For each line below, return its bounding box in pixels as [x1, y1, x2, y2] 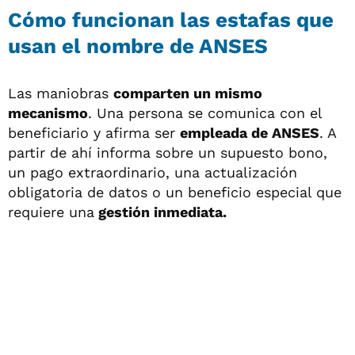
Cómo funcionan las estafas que [8, 7, 334, 32]
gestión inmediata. [94, 203, 227, 220]
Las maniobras [8, 84, 113, 101]
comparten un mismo [113, 84, 262, 101]
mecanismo [8, 104, 88, 121]
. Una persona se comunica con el [88, 104, 322, 121]
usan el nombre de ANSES [8, 33, 268, 58]
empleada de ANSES [180, 124, 319, 141]
